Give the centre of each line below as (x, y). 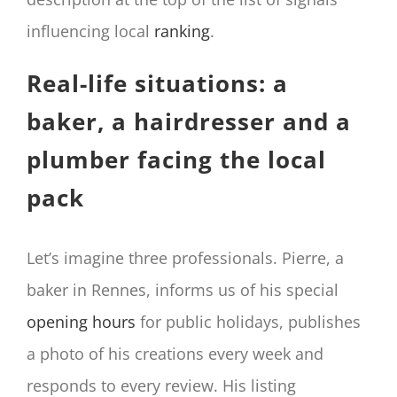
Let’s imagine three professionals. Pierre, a (185, 258)
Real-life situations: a (157, 83)
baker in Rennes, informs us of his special (183, 290)
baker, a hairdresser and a (189, 121)
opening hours (81, 322)
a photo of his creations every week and (175, 354)
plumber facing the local (176, 159)
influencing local (90, 31)
